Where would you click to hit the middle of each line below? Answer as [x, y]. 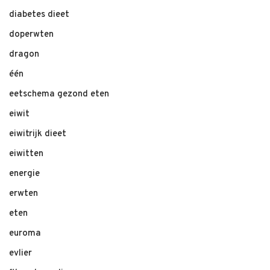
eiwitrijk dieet [38, 134]
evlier [20, 253]
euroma [25, 234]
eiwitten [26, 154]
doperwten [31, 35]
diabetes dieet [39, 15]
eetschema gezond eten [59, 94]
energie [24, 174]
